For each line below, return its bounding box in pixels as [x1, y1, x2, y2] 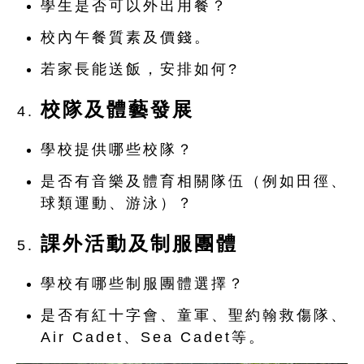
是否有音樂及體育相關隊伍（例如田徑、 [41, 172, 348, 189]
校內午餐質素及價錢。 [41, 28, 211, 45]
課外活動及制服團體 [41, 232, 238, 254]
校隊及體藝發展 [41, 97, 194, 120]
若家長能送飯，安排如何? [41, 60, 239, 77]
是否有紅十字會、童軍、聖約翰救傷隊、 [41, 306, 348, 323]
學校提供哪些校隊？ [41, 141, 194, 158]
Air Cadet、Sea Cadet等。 [41, 328, 266, 345]
